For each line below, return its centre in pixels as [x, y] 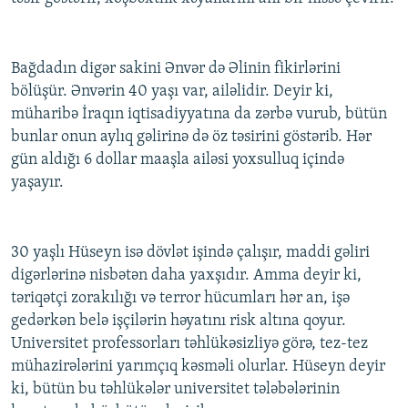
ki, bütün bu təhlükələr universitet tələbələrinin [175, 390]
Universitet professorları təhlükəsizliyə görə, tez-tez [189, 344]
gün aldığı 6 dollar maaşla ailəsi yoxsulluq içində [178, 160]
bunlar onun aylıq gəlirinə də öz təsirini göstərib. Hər [191, 138]
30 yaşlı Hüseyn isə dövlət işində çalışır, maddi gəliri [190, 253]
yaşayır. [37, 183]
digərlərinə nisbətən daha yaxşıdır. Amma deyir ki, [186, 276]
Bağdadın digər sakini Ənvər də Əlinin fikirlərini [176, 69]
